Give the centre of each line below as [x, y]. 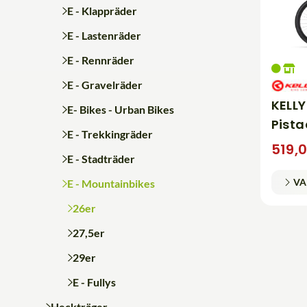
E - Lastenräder [104, 35]
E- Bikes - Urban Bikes [120, 109]
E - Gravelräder [105, 84]
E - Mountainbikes [111, 183]
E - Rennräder [100, 60]
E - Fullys [94, 282]
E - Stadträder [101, 158]
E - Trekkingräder [110, 134]
